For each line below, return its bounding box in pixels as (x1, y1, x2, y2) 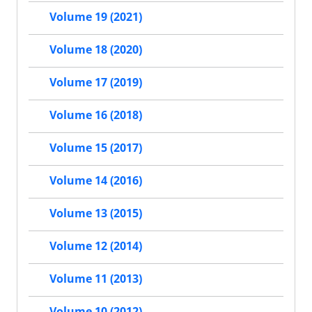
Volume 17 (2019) (49, 75, 142, 91)
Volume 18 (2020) (49, 42, 142, 58)
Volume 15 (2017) (49, 140, 142, 156)
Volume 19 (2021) (49, 9, 142, 25)
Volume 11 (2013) (49, 271, 142, 287)
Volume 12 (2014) (49, 238, 142, 254)
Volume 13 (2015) (49, 205, 142, 221)
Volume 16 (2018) (49, 107, 142, 123)
